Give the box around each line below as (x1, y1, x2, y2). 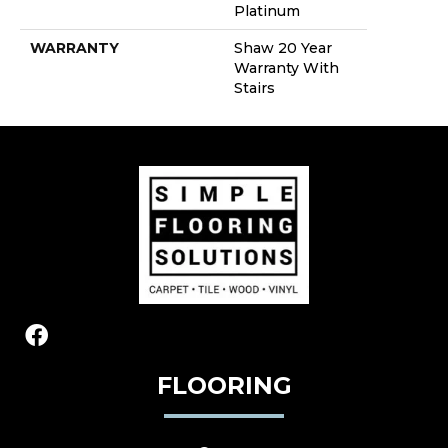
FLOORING (156, 370, 292, 400)
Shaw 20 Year (234, 39, 332, 58)
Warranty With (234, 59, 339, 78)
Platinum (234, 2, 300, 21)
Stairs (234, 79, 275, 98)
